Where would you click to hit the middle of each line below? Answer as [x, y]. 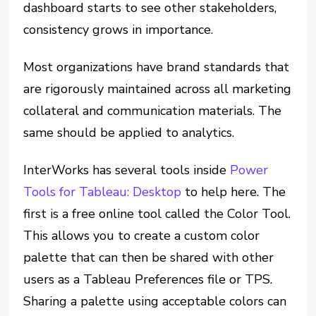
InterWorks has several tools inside [127, 170]
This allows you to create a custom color [142, 236]
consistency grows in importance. [119, 30]
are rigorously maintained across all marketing [158, 89]
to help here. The [234, 192]
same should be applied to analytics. [129, 133]
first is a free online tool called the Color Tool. [157, 214]
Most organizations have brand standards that [157, 67]
